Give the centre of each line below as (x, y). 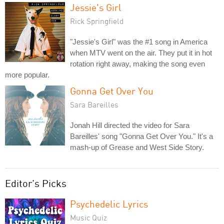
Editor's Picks (36, 183)
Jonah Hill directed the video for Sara (130, 125)
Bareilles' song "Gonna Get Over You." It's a (141, 136)
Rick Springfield (97, 21)
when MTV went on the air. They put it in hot (141, 53)
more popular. (27, 75)
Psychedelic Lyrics (109, 204)
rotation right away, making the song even (137, 64)
